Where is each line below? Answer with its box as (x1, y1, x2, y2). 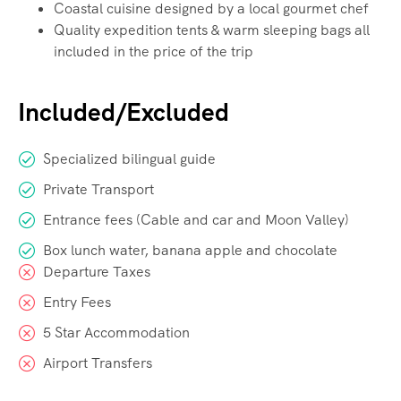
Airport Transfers (43, 354, 152, 373)
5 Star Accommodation (43, 323, 190, 343)
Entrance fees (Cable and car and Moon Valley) (43, 210, 349, 230)
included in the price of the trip (54, 42, 253, 62)
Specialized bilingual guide (43, 149, 216, 169)
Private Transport (43, 180, 154, 200)
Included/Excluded (18, 96, 229, 129)
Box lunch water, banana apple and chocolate (43, 241, 337, 260)
